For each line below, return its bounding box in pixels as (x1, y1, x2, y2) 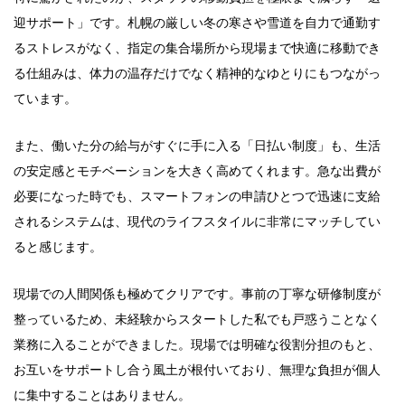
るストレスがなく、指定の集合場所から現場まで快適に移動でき (14, 41, 381, 55)
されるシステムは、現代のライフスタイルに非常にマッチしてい (14, 214, 381, 229)
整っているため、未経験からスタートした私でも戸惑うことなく (14, 312, 381, 326)
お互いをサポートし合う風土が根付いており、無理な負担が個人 (14, 363, 381, 377)
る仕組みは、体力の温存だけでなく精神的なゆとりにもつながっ (14, 66, 381, 80)
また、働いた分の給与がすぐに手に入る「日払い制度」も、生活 (14, 138, 381, 153)
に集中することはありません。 (14, 388, 191, 402)
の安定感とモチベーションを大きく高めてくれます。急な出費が (14, 164, 381, 178)
